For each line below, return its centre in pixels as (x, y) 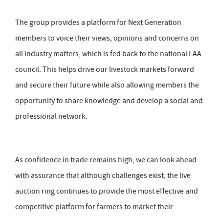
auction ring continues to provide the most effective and (107, 191)
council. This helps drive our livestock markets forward (105, 70)
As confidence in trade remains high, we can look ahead (106, 160)
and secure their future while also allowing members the (107, 85)
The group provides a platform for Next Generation (98, 23)
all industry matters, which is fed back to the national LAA (108, 54)
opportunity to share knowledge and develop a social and (109, 101)
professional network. (51, 117)
